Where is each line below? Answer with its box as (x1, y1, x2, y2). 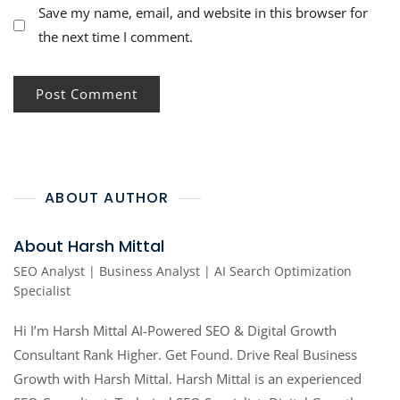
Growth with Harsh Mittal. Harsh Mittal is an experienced (13, 370, 362, 388)
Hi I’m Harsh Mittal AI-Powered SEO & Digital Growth (13, 321, 337, 340)
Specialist (13, 282, 71, 300)
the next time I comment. (38, 28, 193, 46)
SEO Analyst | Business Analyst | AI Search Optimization (13, 262, 352, 280)
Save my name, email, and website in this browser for (38, 4, 368, 22)
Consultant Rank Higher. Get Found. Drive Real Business (13, 346, 357, 364)
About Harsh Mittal (13, 235, 164, 258)
